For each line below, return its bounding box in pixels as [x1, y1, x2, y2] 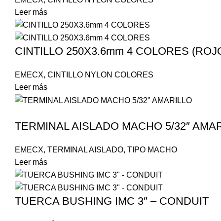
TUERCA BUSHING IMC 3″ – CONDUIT [15, 195, 209, 208]
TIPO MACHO [127, 145, 177, 154]
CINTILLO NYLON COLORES [47, 71, 153, 79]
